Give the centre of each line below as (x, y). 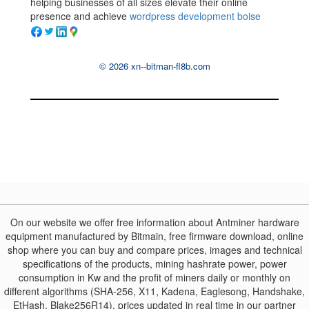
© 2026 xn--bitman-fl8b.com (154, 66)
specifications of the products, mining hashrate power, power (154, 263)
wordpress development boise (196, 16)
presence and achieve (80, 16)
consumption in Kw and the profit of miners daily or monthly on (154, 277)
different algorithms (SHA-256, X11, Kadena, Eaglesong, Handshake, (154, 291)
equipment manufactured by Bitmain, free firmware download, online (154, 236)
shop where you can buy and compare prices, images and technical (154, 249)
